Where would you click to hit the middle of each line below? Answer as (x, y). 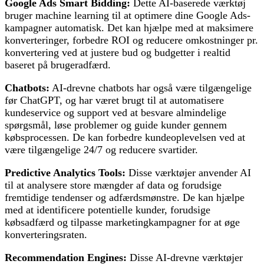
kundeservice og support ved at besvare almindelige (115, 113)
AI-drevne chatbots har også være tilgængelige (151, 88)
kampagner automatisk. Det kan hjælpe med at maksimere (129, 28)
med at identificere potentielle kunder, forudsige (108, 210)
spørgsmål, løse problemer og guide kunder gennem (116, 125)
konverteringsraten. (46, 235)
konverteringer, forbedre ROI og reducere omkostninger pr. (131, 40)
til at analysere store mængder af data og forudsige (113, 185)
